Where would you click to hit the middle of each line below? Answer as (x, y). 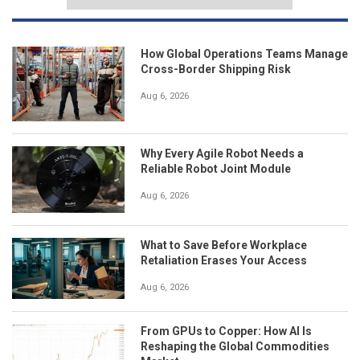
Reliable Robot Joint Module (216, 168)
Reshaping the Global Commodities (235, 346)
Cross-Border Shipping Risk (216, 69)
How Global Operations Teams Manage (244, 53)
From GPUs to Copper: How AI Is (226, 331)
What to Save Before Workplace (224, 245)
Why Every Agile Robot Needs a (222, 153)
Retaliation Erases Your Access (224, 260)
